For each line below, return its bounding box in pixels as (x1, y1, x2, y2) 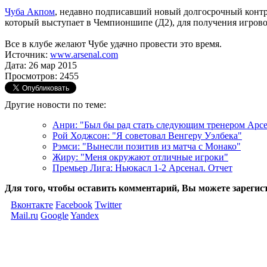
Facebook (55, 199, 92, 210)
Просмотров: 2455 (5, 70, 79, 81)
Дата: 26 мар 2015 (5, 60, 77, 70)
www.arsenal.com (50, 49, 118, 60)
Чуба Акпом (5, 6, 55, 17)
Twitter (95, 199, 122, 210)
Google (41, 210, 69, 221)
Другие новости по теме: (5, 99, 106, 110)
